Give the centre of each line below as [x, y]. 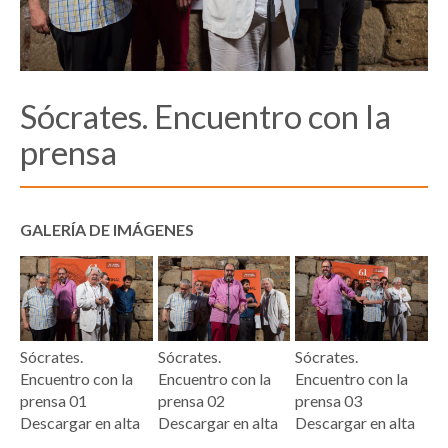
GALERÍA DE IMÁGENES [107, 229]
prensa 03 [329, 400]
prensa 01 [53, 400]
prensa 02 [191, 400]
